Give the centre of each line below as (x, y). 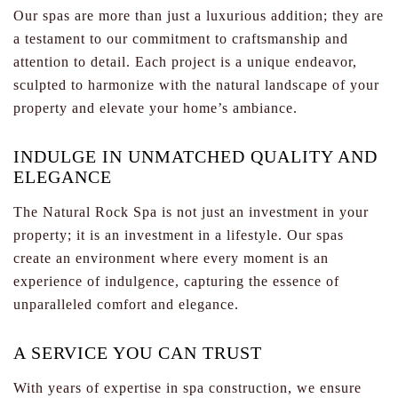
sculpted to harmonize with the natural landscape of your (196, 85)
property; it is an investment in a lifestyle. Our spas (179, 235)
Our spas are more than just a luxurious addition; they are (199, 16)
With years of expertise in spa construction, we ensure (187, 388)
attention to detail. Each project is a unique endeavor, (185, 62)
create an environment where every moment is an (171, 258)
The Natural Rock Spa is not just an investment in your (191, 212)
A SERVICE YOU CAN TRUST (138, 353)
